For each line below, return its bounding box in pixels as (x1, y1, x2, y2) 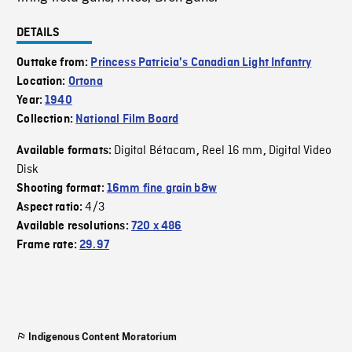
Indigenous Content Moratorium (28, 332, 177, 343)
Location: (16, 75, 68, 89)
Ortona (68, 75, 103, 89)
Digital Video (268, 143, 332, 159)
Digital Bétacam (114, 143, 196, 159)
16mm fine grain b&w (106, 182, 217, 196)
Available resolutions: (16, 220, 131, 233)
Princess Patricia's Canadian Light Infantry (90, 57, 312, 70)
